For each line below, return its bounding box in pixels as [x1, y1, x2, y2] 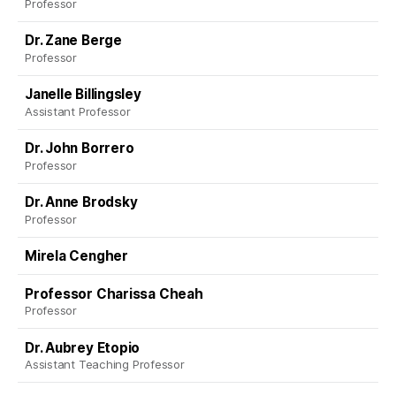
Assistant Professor [25, 103, 131, 118]
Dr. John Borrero [25, 140, 134, 157]
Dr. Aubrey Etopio [25, 339, 141, 356]
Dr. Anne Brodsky [25, 194, 138, 211]
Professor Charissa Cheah [25, 285, 203, 302]
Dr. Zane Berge [25, 32, 122, 49]
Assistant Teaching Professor [25, 357, 185, 372]
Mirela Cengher [25, 247, 128, 265]
